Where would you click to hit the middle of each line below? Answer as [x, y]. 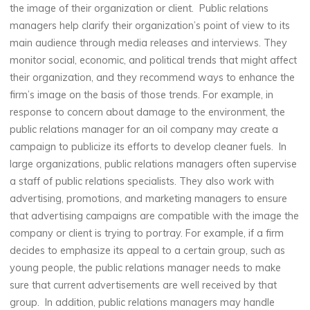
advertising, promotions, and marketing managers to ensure [149, 198]
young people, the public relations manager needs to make [146, 267]
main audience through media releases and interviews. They [149, 43]
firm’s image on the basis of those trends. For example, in [142, 94]
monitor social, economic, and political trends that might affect [154, 60]
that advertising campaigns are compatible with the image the [155, 216]
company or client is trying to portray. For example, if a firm [147, 233]
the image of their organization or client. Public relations [139, 8]
